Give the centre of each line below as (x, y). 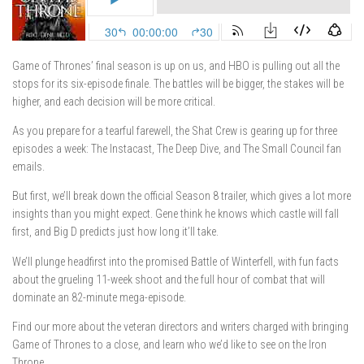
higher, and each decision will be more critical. (114, 102)
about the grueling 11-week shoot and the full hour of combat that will (169, 279)
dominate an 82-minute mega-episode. (99, 297)
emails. (28, 167)
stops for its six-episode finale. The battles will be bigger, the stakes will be (178, 84)
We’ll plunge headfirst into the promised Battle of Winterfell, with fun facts (175, 261)
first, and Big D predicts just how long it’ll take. (115, 232)
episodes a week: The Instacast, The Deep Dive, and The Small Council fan (177, 149)
